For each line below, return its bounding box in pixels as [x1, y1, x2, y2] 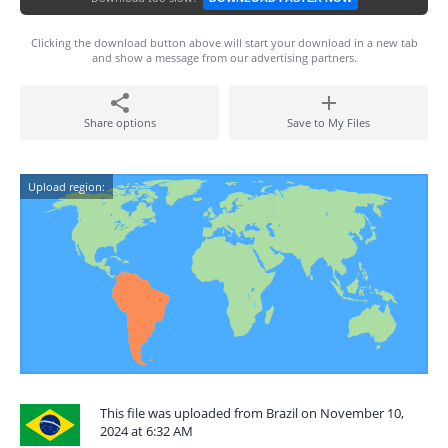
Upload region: [28, 179, 105, 194]
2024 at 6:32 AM [100, 422, 193, 440]
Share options [83, 115, 156, 130]
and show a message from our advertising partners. [91, 50, 357, 65]
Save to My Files [287, 115, 370, 130]
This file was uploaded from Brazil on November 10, [100, 404, 404, 422]
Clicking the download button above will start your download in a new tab [30, 35, 418, 50]
